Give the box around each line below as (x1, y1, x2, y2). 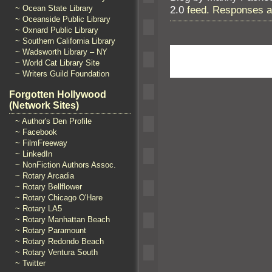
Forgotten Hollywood (9, 89, 106, 100)
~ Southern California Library (15, 36, 115, 46)
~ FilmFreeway (15, 138, 67, 148)
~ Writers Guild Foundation (15, 69, 109, 78)
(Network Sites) (9, 100, 79, 110)
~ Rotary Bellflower (15, 182, 82, 191)
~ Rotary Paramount (15, 226, 86, 235)
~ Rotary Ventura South (15, 248, 98, 257)
